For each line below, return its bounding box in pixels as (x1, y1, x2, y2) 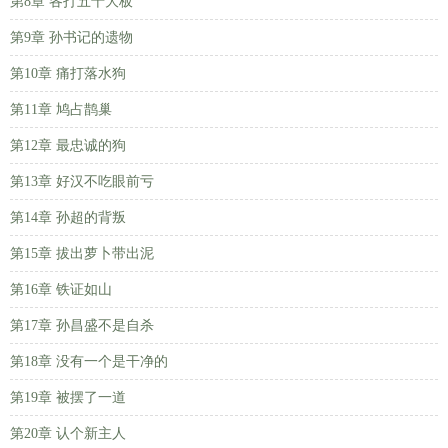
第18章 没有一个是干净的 (10, 354, 168, 369)
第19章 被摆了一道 (10, 390, 126, 405)
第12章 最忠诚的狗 (10, 138, 126, 153)
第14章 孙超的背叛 (10, 210, 126, 225)
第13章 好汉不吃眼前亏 (10, 174, 154, 189)
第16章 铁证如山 (10, 282, 112, 297)
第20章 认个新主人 (10, 426, 126, 441)
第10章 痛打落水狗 (10, 66, 126, 81)
